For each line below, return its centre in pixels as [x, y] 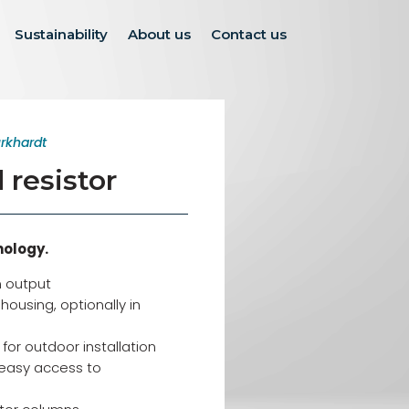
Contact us [248, 34]
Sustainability [61, 34]
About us [159, 34]
